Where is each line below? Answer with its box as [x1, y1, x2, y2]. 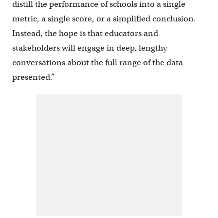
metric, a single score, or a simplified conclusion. [12, 14, 196, 24]
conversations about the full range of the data [12, 57, 183, 68]
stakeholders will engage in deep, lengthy [12, 43, 167, 54]
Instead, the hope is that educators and [12, 28, 158, 39]
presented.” [12, 72, 55, 83]
